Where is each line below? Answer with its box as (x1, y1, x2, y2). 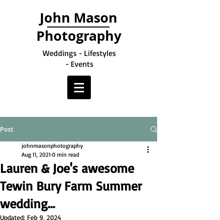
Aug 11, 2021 (22, 151, 51, 158)
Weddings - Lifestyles (43, 48, 116, 58)
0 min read (52, 151, 79, 158)
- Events (65, 59, 93, 69)
